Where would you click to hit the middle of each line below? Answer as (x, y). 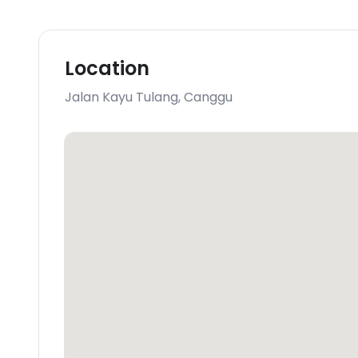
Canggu (208, 97)
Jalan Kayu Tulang (121, 97)
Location (107, 68)
